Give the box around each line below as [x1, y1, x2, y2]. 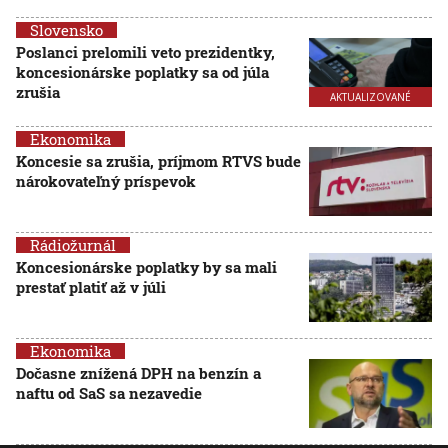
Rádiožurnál [30, 235, 116, 255]
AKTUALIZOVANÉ [330, 90, 412, 104]
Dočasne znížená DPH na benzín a [16, 363, 261, 383]
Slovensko [30, 20, 103, 40]
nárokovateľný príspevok [16, 171, 196, 191]
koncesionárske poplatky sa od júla [16, 62, 269, 82]
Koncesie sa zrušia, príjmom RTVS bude [16, 151, 301, 171]
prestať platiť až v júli [16, 277, 166, 297]
